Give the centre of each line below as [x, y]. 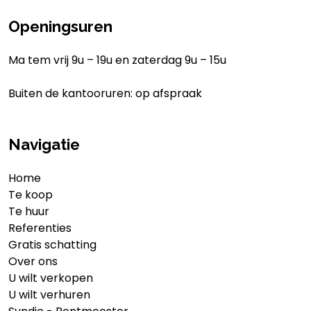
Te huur [29, 211]
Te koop [31, 194]
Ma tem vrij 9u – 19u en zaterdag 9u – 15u [117, 60]
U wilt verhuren [49, 294]
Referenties [40, 228]
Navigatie [44, 144]
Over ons [33, 261]
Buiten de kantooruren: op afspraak [105, 93]
